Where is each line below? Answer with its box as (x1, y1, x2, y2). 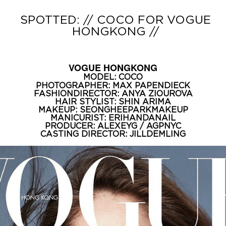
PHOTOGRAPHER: (36, 82, 112, 90)
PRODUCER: (45, 122, 97, 130)
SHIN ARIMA (119, 98, 171, 106)
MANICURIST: (50, 114, 108, 122)
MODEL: (83, 73, 119, 81)
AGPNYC (146, 122, 181, 130)
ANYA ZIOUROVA (121, 90, 193, 98)
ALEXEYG (97, 122, 140, 130)
